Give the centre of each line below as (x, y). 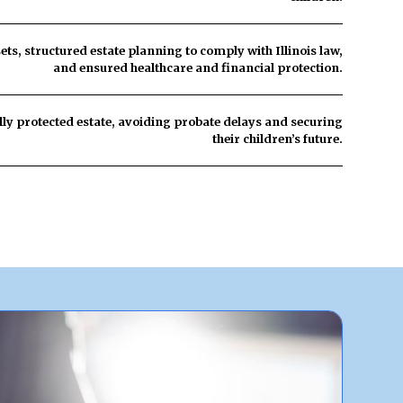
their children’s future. (277, 139)
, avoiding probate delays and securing (227, 121)
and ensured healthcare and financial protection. (197, 67)
